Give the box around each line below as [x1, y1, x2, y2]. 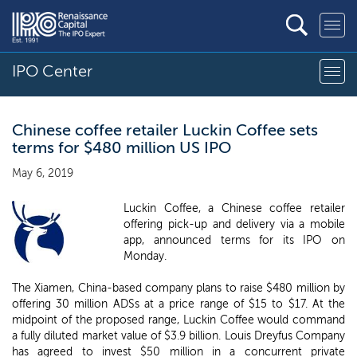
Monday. [124, 249, 167, 263]
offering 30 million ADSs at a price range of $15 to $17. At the [12, 297, 345, 311]
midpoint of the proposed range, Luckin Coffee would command [12, 313, 345, 327]
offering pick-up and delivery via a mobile [124, 218, 345, 231]
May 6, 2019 [12, 167, 73, 180]
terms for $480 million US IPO [12, 138, 231, 157]
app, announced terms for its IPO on [124, 233, 345, 247]
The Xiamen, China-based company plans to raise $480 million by [12, 281, 345, 295]
